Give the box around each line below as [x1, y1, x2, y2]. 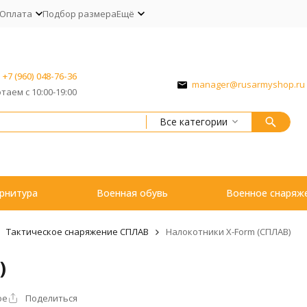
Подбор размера [42, 7, 116, 20]
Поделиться [25, 291, 78, 304]
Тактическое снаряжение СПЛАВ [5, 225, 149, 238]
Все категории [159, 114, 228, 128]
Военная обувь [96, 186, 168, 199]
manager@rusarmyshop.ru [192, 78, 306, 90]
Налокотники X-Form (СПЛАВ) [165, 225, 291, 238]
